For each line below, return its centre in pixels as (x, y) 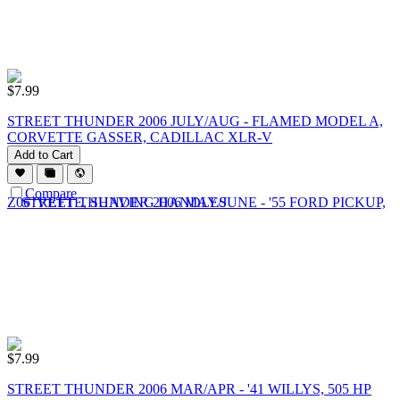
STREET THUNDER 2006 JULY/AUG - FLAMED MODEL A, (195, 121)
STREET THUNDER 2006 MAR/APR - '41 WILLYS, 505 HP (189, 388)
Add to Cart (44, 154)
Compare (51, 194)
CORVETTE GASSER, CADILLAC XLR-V (140, 137)
